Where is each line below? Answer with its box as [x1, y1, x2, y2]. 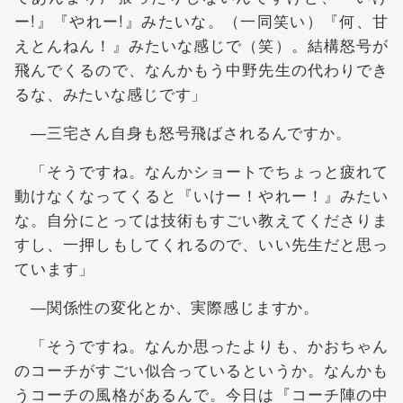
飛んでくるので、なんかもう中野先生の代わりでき [14, 58, 389, 81]
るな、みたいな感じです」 [14, 82, 208, 105]
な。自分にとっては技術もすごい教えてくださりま [14, 208, 389, 231]
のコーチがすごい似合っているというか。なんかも [14, 358, 389, 381]
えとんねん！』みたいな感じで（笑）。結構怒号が [14, 33, 389, 57]
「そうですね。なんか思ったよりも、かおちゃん [14, 334, 389, 357]
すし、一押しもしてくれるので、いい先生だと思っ [14, 232, 389, 255]
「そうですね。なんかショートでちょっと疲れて [14, 159, 389, 183]
